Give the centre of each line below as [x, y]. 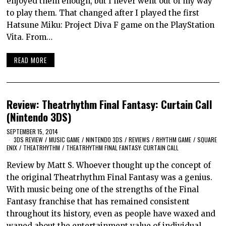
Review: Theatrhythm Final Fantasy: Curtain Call [110, 104]
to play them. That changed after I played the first [103, 13]
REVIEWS [139, 139]
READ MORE [31, 60]
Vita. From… [30, 37]
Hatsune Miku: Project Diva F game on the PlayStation [111, 25]
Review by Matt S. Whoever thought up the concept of [109, 165]
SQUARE [207, 139]
